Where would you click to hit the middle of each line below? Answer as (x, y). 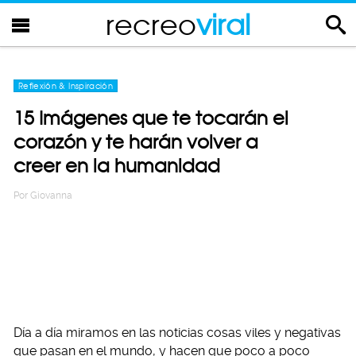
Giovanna (51, 195)
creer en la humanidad (117, 166)
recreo (151, 24)
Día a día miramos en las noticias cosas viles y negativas (177, 333)
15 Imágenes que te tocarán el (151, 118)
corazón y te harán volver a (136, 142)
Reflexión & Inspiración (66, 86)
